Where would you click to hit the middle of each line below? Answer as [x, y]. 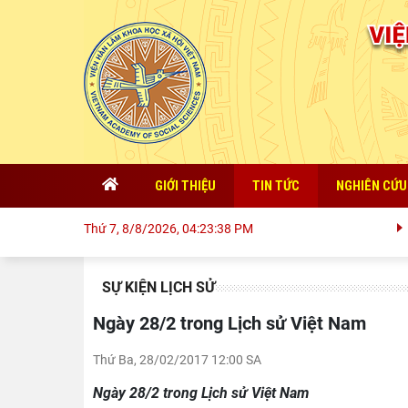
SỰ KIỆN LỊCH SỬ [158, 287]
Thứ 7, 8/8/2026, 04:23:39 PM [168, 229]
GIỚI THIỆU [185, 186]
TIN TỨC [276, 186]
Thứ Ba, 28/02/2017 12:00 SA [177, 360]
